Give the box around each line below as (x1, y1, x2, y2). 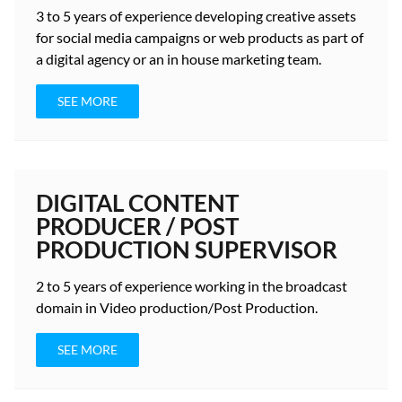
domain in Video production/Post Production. (36, 299, 318, 316)
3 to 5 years (36, 7, 107, 24)
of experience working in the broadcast (107, 277, 347, 294)
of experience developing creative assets (107, 7, 356, 24)
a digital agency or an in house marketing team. (36, 50, 321, 67)
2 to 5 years (36, 277, 107, 294)
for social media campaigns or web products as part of (36, 29, 363, 46)
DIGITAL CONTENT (36, 188, 239, 217)
